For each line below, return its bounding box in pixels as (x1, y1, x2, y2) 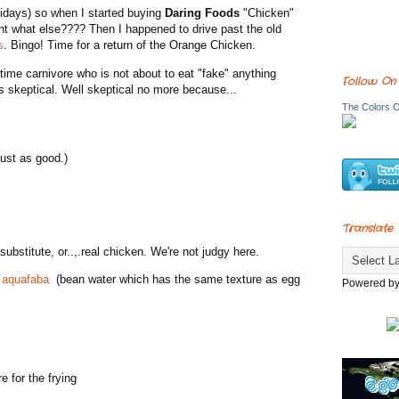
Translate (342, 221, 393, 237)
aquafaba (2, 272, 56, 286)
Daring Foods (165, 6, 240, 20)
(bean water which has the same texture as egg (56, 272, 300, 286)
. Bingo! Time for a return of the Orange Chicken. (4, 38, 256, 53)
